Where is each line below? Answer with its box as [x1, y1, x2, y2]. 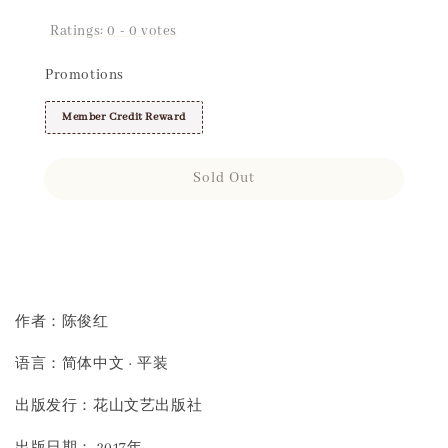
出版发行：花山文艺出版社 [15, 396, 203, 415]
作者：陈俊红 [15, 312, 109, 331]
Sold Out [193, 168, 255, 187]
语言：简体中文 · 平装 [15, 354, 169, 373]
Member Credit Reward [62, 109, 186, 124]
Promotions [45, 65, 124, 84]
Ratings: [50, 22, 108, 40]
